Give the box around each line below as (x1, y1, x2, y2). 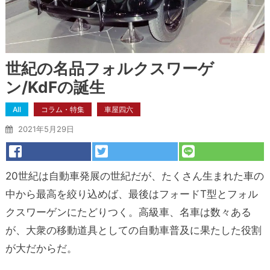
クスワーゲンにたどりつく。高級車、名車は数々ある (5, 206, 251, 218)
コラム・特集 (40, 104, 84, 114)
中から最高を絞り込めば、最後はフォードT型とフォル (5, 187, 258, 200)
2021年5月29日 (17, 124, 74, 134)
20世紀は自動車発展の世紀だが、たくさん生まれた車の (5, 169, 264, 182)
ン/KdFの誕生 (5, 77, 105, 96)
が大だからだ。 (5, 242, 77, 254)
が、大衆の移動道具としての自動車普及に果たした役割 (5, 224, 262, 236)
